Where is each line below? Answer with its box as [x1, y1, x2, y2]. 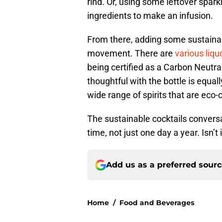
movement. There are [87, 48, 175, 59]
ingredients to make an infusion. [87, 10, 213, 21]
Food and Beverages [119, 198, 194, 208]
